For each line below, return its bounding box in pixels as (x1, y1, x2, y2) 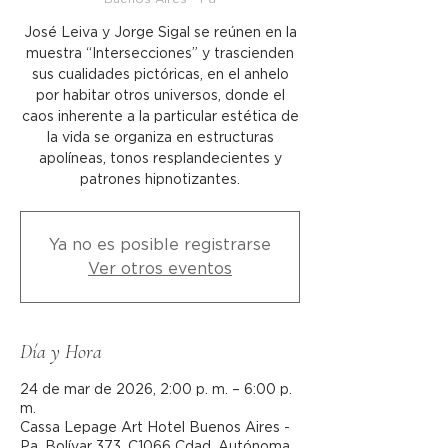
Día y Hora (20, 340, 102, 364)
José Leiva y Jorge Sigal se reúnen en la (23, 26, 297, 40)
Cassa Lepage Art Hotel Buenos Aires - (20, 421, 290, 435)
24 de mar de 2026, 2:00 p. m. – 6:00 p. (20, 383, 292, 397)
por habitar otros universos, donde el (35, 89, 285, 103)
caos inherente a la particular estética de (21, 110, 299, 124)
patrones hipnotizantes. (80, 173, 240, 187)
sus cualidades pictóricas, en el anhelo (31, 68, 289, 82)
